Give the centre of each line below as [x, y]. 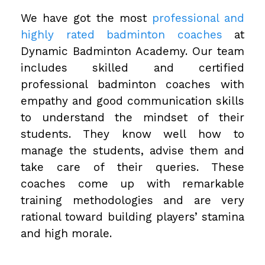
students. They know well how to [132, 134]
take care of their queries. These [132, 167]
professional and [198, 18]
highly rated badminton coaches [122, 34]
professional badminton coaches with [132, 84]
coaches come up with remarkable [132, 183]
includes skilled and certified [132, 67]
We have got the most [86, 18]
